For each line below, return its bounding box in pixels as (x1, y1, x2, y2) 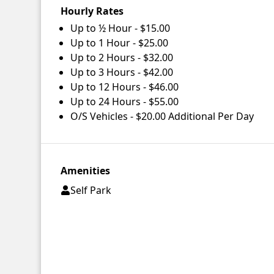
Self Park (70, 183, 112, 198)
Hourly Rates (61, 4, 124, 18)
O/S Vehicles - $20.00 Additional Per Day (70, 109, 254, 124)
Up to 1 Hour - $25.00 (70, 36, 169, 50)
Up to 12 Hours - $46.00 (70, 80, 179, 94)
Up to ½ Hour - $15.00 (70, 21, 171, 35)
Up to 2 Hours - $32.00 (70, 51, 174, 65)
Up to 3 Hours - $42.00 (70, 65, 174, 80)
